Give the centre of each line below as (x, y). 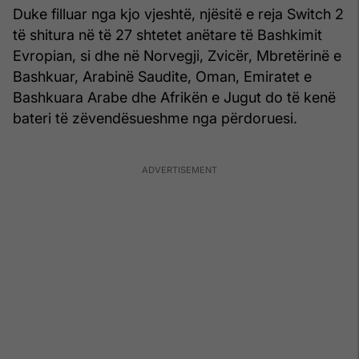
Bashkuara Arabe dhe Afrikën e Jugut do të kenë (174, 97)
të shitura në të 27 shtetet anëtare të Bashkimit (167, 34)
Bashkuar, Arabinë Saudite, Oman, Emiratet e (162, 76)
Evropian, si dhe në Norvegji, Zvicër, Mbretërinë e (177, 55)
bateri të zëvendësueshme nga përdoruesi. (155, 118)
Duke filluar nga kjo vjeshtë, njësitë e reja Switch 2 (178, 14)
